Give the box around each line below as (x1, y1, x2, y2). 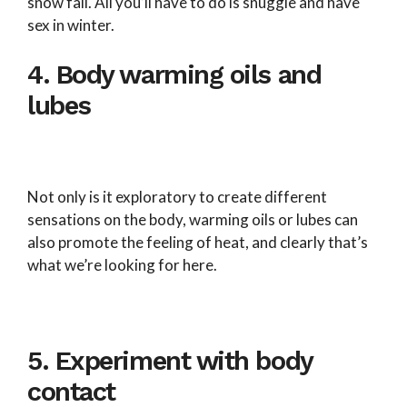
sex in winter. (27, 15, 117, 35)
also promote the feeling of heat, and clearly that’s (27, 232, 368, 252)
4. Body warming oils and (27, 59, 322, 91)
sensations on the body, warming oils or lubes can (27, 209, 358, 229)
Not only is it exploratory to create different (27, 186, 327, 206)
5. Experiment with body (27, 344, 313, 376)
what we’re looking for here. (27, 254, 217, 274)
